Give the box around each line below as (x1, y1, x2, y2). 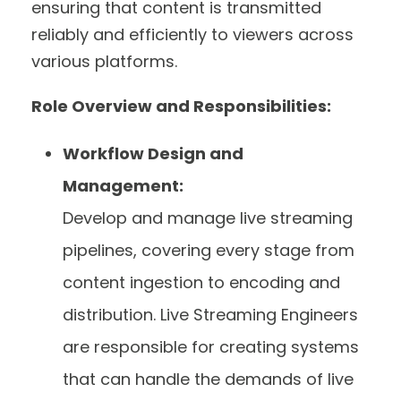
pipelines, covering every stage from (63, 238, 354, 261)
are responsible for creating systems (63, 335, 359, 358)
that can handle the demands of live (63, 367, 354, 390)
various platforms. (31, 49, 182, 73)
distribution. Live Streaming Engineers (63, 303, 358, 326)
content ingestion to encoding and (63, 270, 340, 294)
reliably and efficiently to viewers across (31, 22, 354, 46)
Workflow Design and (63, 141, 243, 165)
